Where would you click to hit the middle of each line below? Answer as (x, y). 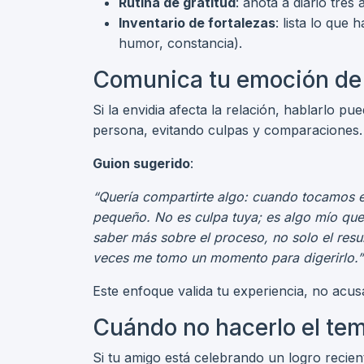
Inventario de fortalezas (197, 23)
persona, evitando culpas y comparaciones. (227, 130)
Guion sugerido (141, 163)
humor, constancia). (180, 43)
